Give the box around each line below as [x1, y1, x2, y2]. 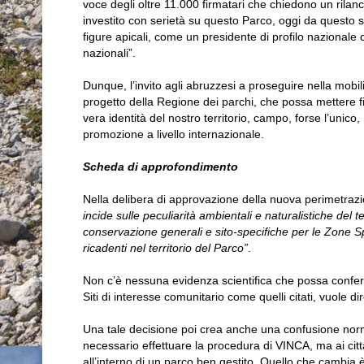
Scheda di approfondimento [82, 160, 238, 174]
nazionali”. [82, 46, 136, 60]
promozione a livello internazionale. [82, 128, 264, 141]
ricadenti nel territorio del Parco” [82, 241, 248, 255]
